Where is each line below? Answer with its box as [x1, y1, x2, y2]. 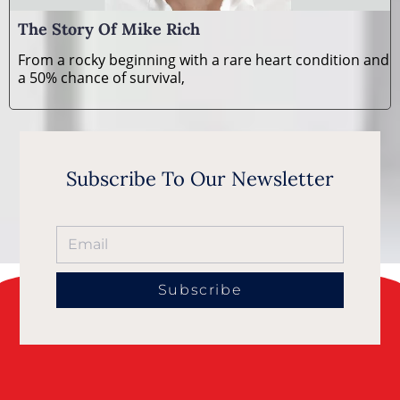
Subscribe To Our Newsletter [66, 166, 334, 192]
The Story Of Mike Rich [17, 19, 200, 40]
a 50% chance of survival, [17, 68, 185, 88]
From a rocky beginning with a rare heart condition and [17, 50, 389, 71]
